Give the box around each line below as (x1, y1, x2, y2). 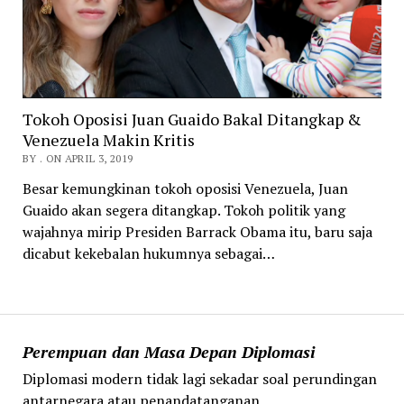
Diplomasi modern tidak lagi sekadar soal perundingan (22, 368, 377, 389)
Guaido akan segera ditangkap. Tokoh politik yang (22, 200, 345, 221)
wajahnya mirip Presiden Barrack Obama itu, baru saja (22, 222, 372, 243)
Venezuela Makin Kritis (22, 129, 195, 151)
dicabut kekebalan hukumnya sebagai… (22, 243, 275, 264)
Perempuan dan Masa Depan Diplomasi (22, 340, 315, 363)
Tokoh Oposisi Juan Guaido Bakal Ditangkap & (22, 108, 362, 131)
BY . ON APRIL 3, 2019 (22, 151, 133, 166)
